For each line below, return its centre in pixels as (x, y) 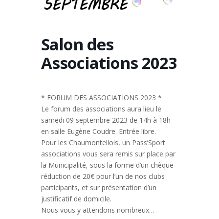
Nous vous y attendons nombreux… (98, 210)
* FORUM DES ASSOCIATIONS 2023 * (101, 98)
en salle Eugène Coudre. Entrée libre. (99, 131)
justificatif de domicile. (76, 199)
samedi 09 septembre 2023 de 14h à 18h (106, 120)
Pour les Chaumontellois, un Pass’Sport (103, 143)
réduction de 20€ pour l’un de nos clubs (103, 176)
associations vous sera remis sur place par (108, 154)
